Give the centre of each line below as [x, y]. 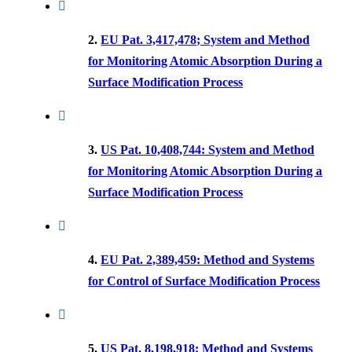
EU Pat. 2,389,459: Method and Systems [208, 260]
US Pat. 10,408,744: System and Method [208, 150]
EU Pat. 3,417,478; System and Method [205, 40]
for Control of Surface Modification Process [204, 281]
